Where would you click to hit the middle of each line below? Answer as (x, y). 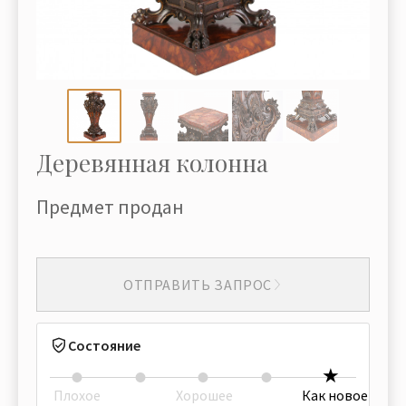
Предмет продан (110, 207)
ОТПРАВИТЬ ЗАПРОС (198, 284)
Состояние (104, 345)
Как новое (335, 395)
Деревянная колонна (152, 163)
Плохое (77, 395)
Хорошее (204, 395)
